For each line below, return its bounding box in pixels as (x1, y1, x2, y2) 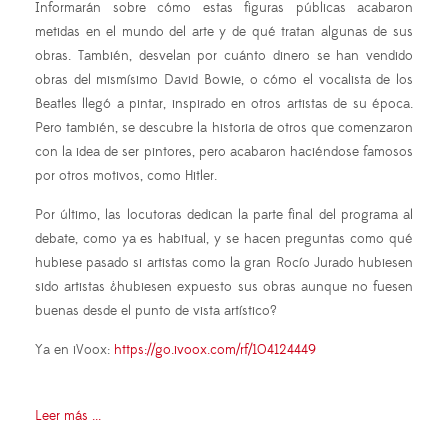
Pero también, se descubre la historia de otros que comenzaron (35, 119, 413, 138)
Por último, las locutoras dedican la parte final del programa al (35, 206, 413, 225)
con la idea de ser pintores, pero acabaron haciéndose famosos (35, 143, 413, 162)
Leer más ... (35, 407, 101, 426)
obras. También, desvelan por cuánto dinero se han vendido (35, 47, 413, 66)
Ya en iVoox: (35, 341, 114, 360)
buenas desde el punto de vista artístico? (35, 302, 277, 321)
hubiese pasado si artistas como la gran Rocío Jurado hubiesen (35, 254, 413, 273)
